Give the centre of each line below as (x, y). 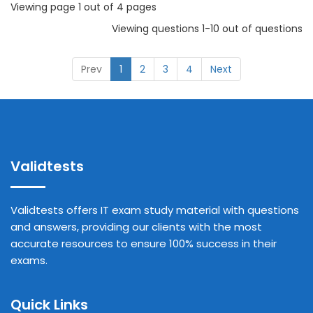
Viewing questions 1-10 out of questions (207, 29)
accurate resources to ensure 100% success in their (144, 243)
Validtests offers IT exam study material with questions (155, 210)
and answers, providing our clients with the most (136, 227)
